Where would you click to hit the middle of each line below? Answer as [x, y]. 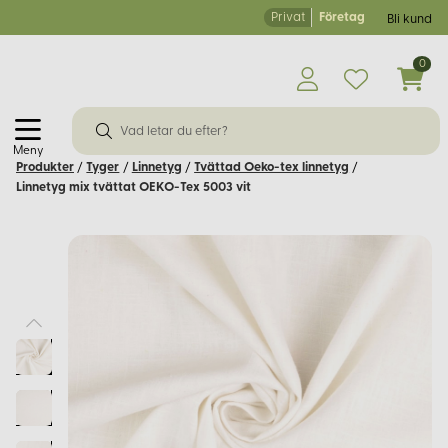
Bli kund [409, 20]
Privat [287, 18]
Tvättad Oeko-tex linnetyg [272, 167]
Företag [341, 18]
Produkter [45, 167]
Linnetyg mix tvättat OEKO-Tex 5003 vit [133, 187]
